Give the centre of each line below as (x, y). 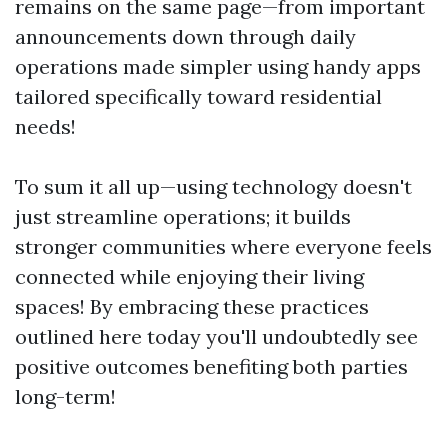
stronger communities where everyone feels (223, 246)
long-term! (65, 396)
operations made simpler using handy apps (218, 66)
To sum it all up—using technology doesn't (213, 186)
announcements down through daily (185, 36)
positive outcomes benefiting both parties (211, 366)
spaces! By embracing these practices (192, 306)
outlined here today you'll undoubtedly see (216, 336)
